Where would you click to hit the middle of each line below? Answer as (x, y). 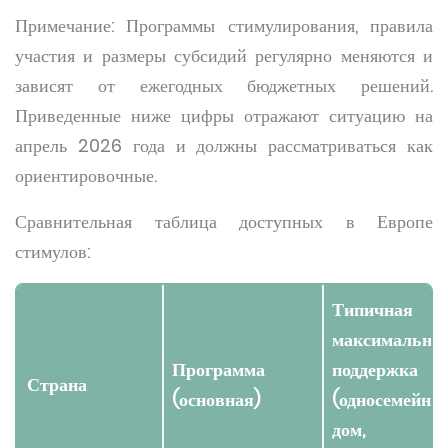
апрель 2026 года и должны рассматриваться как (224, 145)
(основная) (216, 399)
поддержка (375, 369)
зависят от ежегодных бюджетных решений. (224, 85)
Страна (57, 384)
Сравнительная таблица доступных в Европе (224, 221)
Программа (218, 369)
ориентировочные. (86, 175)
